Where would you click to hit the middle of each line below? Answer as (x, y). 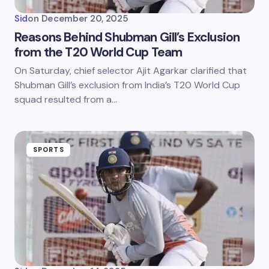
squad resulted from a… (66, 99)
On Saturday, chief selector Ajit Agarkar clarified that (131, 71)
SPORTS (49, 150)
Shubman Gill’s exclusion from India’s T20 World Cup (127, 85)
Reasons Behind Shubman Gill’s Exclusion (127, 37)
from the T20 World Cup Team (98, 52)
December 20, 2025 (85, 19)
